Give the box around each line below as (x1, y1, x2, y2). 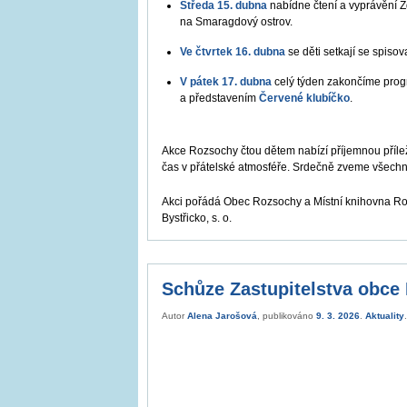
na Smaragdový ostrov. (180, 15, 293, 28)
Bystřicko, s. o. (162, 211, 232, 224)
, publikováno (257, 310, 316, 321)
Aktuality (365, 310, 404, 321)
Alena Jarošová (187, 310, 257, 321)
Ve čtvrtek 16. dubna (180, 45, 288, 58)
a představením (180, 91, 256, 104)
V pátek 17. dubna (180, 74, 274, 88)
